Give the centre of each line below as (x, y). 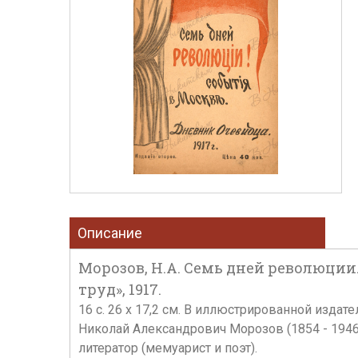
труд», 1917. (120, 289)
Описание (110, 233)
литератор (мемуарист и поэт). (168, 348)
